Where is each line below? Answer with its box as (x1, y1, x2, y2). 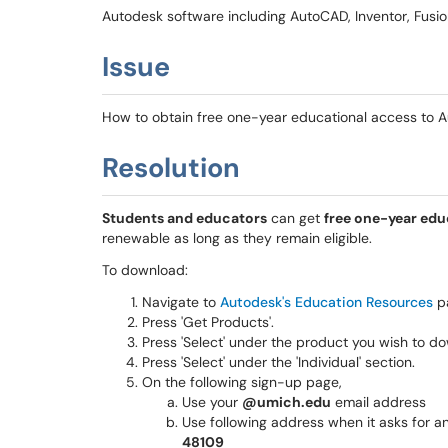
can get (267, 209, 324, 227)
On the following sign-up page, (142, 373, 342, 391)
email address (331, 393, 426, 411)
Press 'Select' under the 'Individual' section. (142, 353, 415, 371)
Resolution (102, 150, 240, 185)
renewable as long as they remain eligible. (102, 229, 376, 247)
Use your (182, 393, 242, 411)
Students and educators (102, 209, 267, 227)
